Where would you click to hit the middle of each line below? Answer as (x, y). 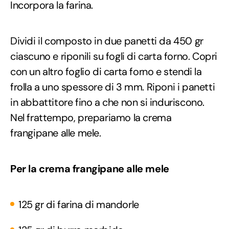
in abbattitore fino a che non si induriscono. (108, 102)
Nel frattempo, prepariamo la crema (91, 117)
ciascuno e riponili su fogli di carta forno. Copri (114, 56)
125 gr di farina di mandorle (79, 204)
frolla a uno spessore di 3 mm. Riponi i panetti (113, 87)
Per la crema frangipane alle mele (90, 168)
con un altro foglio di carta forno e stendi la (106, 71)
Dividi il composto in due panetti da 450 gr (107, 41)
